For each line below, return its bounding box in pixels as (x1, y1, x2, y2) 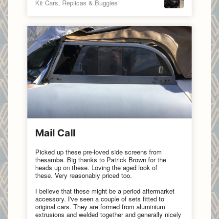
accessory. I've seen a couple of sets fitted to (35, 194, 164, 204)
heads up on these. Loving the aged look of (35, 163, 157, 173)
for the (146, 155, 166, 165)
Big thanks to (67, 155, 107, 165)
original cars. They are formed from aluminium (35, 202, 165, 212)
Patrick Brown (107, 155, 146, 165)
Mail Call (35, 127, 75, 139)
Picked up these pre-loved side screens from (35, 147, 162, 157)
